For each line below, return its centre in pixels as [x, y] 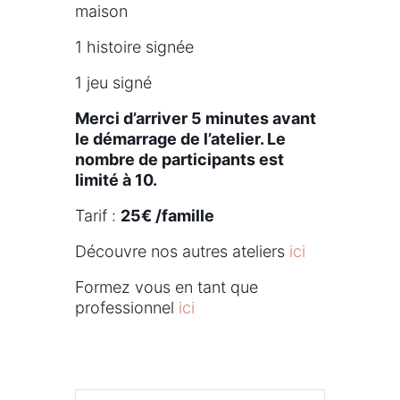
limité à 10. [116, 180]
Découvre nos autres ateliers [182, 251]
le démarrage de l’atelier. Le [180, 139]
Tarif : [98, 216]
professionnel [127, 308]
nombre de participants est [179, 159]
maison [101, 11]
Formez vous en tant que [167, 287]
